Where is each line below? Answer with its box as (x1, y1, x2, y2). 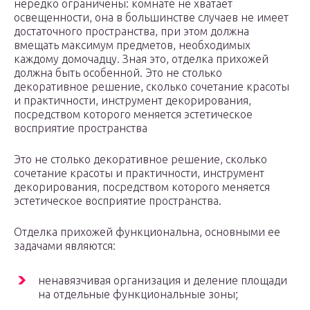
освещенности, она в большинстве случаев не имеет (14, 11, 289, 24)
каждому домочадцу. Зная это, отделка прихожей (14, 53, 268, 66)
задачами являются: (14, 239, 116, 253)
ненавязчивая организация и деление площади (38, 274, 287, 287)
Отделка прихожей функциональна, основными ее (14, 226, 280, 239)
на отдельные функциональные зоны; (38, 288, 238, 301)
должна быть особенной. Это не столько (14, 66, 222, 80)
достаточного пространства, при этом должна (14, 25, 249, 38)
